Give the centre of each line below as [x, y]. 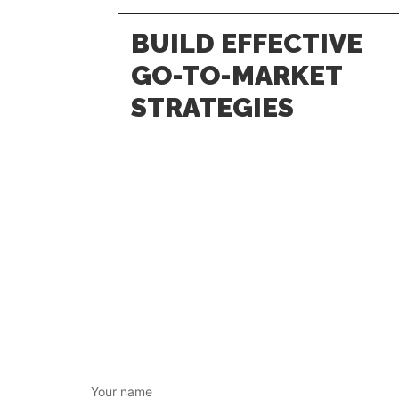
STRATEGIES [212, 107]
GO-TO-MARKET [236, 75]
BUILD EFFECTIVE [247, 43]
